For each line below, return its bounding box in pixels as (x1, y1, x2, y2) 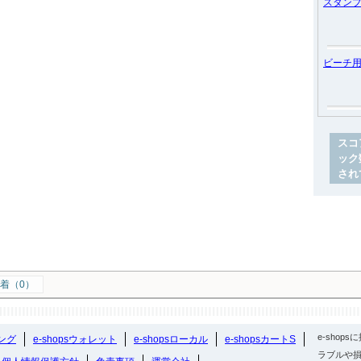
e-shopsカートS (225, 334, 296, 345)
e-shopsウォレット (33, 334, 117, 345)
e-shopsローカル (134, 334, 208, 345)
